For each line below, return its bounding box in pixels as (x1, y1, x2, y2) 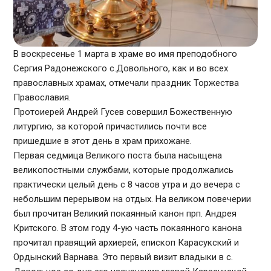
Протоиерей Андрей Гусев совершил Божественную (13, 106, 233, 118)
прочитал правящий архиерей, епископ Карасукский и (13, 237, 240, 249)
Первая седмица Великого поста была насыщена (13, 150, 223, 162)
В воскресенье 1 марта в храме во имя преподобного (13, 48, 238, 60)
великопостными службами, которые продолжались (13, 165, 234, 176)
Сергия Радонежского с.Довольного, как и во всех (13, 63, 229, 74)
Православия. (13, 92, 71, 103)
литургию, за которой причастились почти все (13, 121, 207, 132)
